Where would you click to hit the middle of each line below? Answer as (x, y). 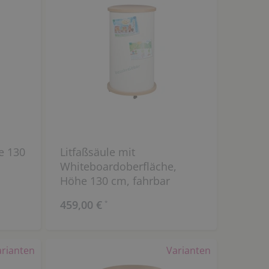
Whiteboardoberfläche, (118, 167)
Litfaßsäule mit (97, 152)
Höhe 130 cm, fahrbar (115, 181)
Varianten (188, 250)
